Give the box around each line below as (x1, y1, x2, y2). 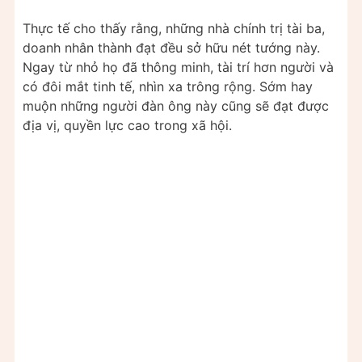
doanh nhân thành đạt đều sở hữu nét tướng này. (23, 39, 320, 56)
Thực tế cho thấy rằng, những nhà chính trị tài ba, (23, 19, 325, 36)
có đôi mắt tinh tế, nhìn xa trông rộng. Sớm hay (23, 78, 313, 95)
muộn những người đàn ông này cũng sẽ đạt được (23, 97, 329, 114)
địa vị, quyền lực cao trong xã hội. (23, 116, 232, 133)
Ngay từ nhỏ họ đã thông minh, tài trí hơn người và (23, 58, 334, 75)
